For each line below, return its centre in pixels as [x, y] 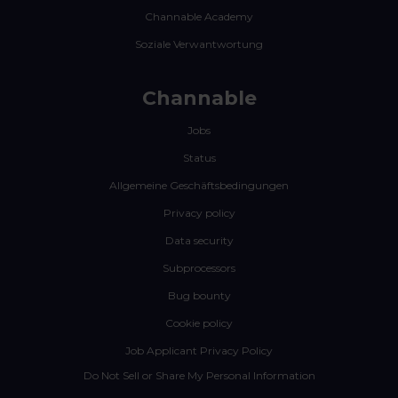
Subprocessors [199, 268]
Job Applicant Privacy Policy [199, 351]
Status [199, 158]
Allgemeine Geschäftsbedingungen [199, 186]
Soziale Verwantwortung [199, 44]
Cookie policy [199, 323]
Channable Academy [199, 17]
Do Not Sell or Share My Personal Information [199, 376]
